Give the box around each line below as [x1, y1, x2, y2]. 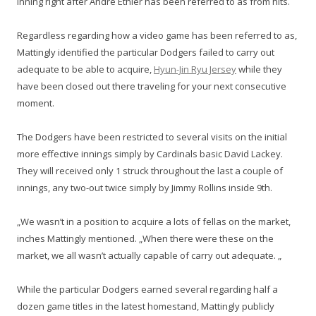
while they [236, 63, 282, 75]
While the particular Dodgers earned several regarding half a [17, 283, 278, 296]
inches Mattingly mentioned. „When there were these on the [17, 232, 274, 245]
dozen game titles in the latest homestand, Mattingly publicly [17, 300, 274, 312]
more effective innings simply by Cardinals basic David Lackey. [17, 147, 283, 160]
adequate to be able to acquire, [17, 63, 154, 75]
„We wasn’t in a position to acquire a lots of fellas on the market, [17, 215, 291, 228]
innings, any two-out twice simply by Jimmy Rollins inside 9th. [17, 181, 272, 194]
